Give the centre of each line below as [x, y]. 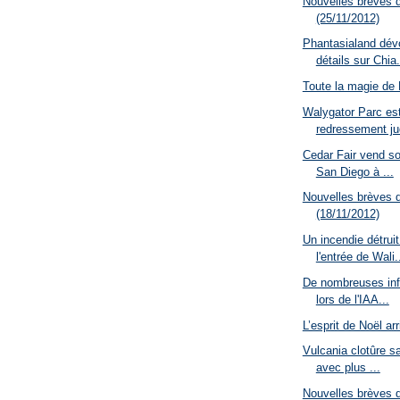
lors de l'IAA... [352, 299]
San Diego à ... [354, 171]
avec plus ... [348, 368]
